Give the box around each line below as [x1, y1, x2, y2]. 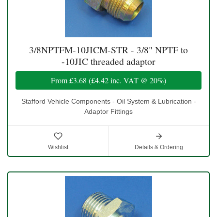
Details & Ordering [134, 144, 183, 151]
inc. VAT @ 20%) [108, 75, 166, 86]
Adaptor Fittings [84, 108, 133, 116]
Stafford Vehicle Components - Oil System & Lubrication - [21, 97, 196, 106]
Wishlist [48, 144, 68, 151]
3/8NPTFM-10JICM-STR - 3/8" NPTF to [29, 43, 188, 57]
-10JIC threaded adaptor [62, 55, 155, 68]
